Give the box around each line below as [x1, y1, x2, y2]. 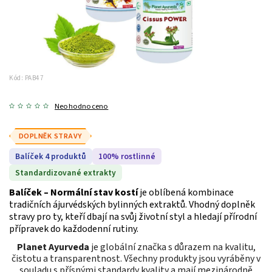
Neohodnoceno [55, 100, 109, 112]
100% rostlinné [98, 150, 155, 162]
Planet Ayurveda [16, 240, 89, 254]
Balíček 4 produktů [15, 150, 86, 162]
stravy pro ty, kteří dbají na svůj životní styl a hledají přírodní [9, 209, 257, 223]
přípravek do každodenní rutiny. [9, 222, 138, 236]
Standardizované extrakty [15, 166, 116, 178]
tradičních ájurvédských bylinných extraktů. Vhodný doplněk [9, 197, 255, 211]
